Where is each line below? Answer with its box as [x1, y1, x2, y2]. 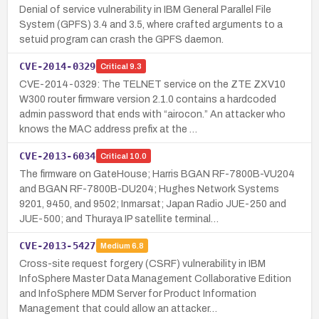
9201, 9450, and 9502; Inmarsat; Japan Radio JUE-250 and [19, 198, 286, 209]
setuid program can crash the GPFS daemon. [19, 33, 224, 45]
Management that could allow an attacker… [19, 303, 217, 314]
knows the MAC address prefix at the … [19, 123, 197, 135]
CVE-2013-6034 [19, 150, 96, 162]
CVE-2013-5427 [19, 239, 96, 251]
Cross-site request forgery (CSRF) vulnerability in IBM [19, 258, 266, 269]
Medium [100, 241, 130, 251]
